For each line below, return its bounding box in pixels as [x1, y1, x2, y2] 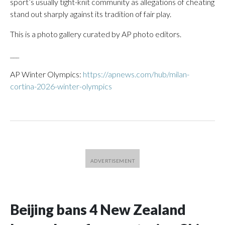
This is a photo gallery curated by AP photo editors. [10, 29, 181, 39]
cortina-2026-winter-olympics [10, 81, 112, 91]
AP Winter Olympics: [10, 69, 83, 79]
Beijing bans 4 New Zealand [10, 201, 186, 218]
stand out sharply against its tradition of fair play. [10, 9, 171, 19]
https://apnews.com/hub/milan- [83, 69, 189, 79]
